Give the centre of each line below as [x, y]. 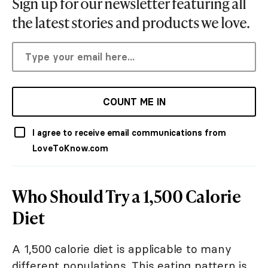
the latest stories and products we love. [131, 23]
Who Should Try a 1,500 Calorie [126, 196]
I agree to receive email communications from [129, 133]
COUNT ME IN [134, 102]
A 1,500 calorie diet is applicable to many [122, 249]
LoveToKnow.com [70, 149]
